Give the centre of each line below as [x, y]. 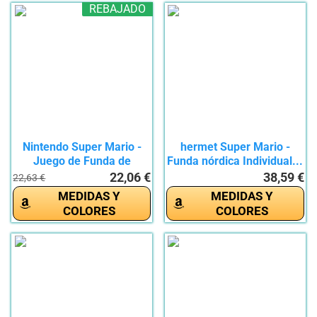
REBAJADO [118, 9]
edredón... [82, 175]
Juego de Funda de [82, 161]
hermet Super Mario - [235, 147]
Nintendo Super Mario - [82, 147]
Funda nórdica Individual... [235, 161]
